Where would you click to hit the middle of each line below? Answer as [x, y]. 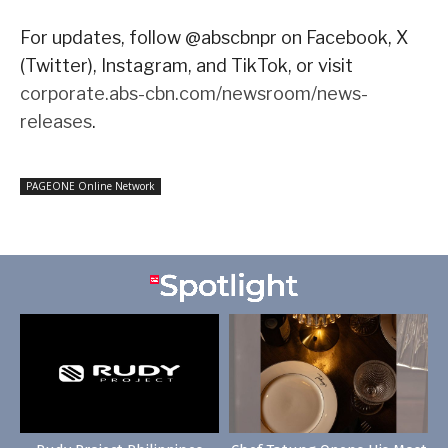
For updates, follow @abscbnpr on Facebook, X [214, 37]
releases [56, 121]
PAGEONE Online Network [90, 185]
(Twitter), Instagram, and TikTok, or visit [186, 65]
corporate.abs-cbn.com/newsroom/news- [194, 93]
